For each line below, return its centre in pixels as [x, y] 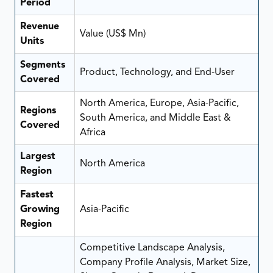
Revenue [39, 27]
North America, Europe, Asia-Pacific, [159, 104]
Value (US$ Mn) [114, 34]
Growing [40, 210]
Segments [42, 66]
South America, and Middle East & [155, 119]
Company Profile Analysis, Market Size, [165, 263]
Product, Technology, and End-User [157, 73]
